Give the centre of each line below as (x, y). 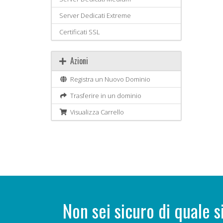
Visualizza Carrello (96, 112)
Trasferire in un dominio (105, 96)
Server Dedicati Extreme (95, 15)
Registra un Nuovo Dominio (109, 79)
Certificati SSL (80, 32)
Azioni (77, 61)
